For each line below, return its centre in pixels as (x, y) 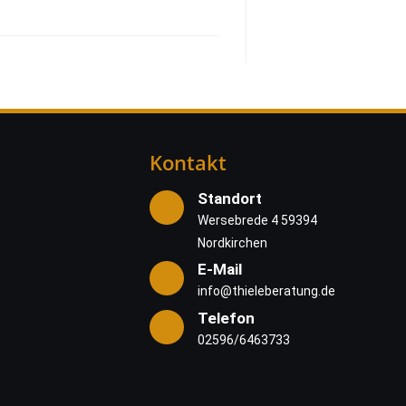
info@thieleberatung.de (266, 291)
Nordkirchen (232, 242)
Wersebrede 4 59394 (257, 220)
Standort (230, 198)
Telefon (226, 318)
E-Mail (220, 269)
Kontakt (188, 162)
